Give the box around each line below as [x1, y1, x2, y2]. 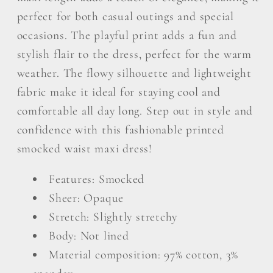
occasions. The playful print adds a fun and [16, 27, 238, 43]
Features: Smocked [49, 172, 145, 187]
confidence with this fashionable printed [16, 122, 224, 137]
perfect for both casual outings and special [16, 9, 235, 24]
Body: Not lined [49, 229, 129, 244]
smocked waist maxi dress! [16, 141, 152, 156]
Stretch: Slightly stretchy [49, 210, 178, 225]
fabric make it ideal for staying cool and [16, 84, 221, 99]
